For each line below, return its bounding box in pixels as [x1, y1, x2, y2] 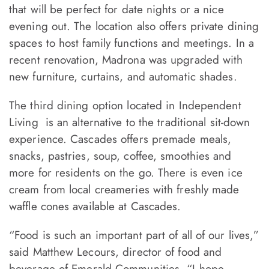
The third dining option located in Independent [9, 97, 241, 114]
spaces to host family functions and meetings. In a [9, 35, 255, 52]
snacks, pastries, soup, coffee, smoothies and [9, 148, 232, 165]
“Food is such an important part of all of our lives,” [9, 227, 259, 244]
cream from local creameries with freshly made [9, 181, 240, 198]
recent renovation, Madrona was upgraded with [9, 52, 243, 68]
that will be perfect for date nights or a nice [9, 1, 224, 18]
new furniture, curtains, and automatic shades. [9, 68, 237, 85]
